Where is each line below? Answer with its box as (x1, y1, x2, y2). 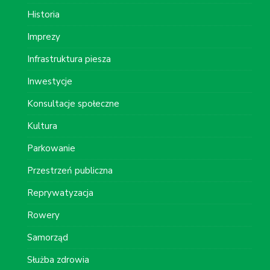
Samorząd (27, 231, 68, 243)
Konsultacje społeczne (27, 97, 119, 110)
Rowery (27, 209, 60, 221)
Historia (27, 8, 60, 20)
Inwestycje (27, 75, 72, 87)
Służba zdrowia (27, 253, 89, 266)
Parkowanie (27, 142, 75, 154)
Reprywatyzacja (27, 186, 93, 199)
